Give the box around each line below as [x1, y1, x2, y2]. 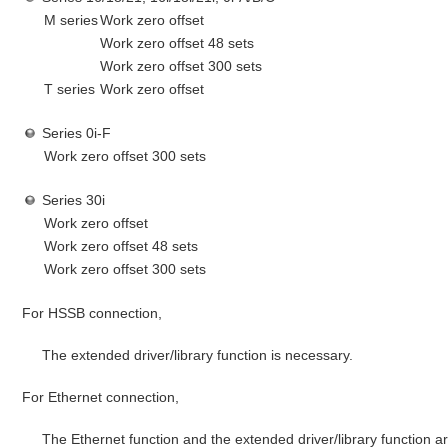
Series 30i [42, 191, 106, 208]
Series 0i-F [42, 124, 112, 141]
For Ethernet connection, [22, 388, 180, 405]
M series [44, 11, 99, 28]
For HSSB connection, [22, 304, 163, 321]
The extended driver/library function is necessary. [42, 346, 354, 363]
